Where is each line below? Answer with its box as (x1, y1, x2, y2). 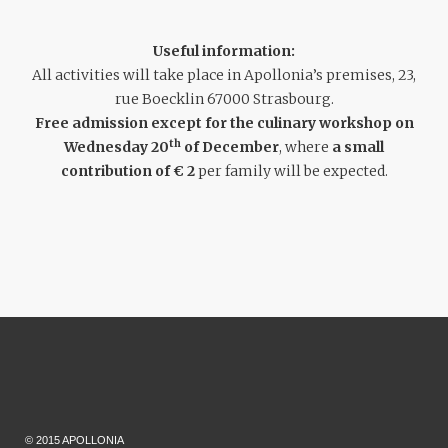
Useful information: (153, 42, 295, 60)
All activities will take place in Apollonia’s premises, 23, (32, 66, 416, 84)
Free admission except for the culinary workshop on (34, 114, 414, 132)
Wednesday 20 (64, 138, 169, 156)
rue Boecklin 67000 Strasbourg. (114, 90, 334, 108)
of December (181, 138, 279, 156)
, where (279, 138, 332, 156)
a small (332, 138, 384, 156)
